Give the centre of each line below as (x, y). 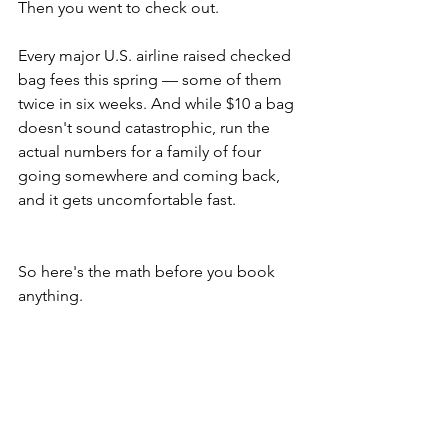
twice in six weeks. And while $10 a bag (158, 103)
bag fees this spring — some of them (152, 79)
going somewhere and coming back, (151, 175)
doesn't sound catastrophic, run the (146, 127)
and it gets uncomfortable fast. (127, 199)
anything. (50, 295)
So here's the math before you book (148, 271)
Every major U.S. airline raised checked (156, 55)
